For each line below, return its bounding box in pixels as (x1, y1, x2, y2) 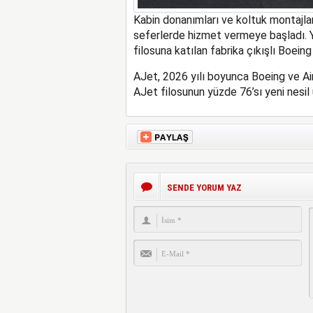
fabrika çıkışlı (210, 44, 278, 58)
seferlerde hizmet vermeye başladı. (133, 29, 310, 43)
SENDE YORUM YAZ (166, 182, 242, 194)
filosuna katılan (133, 44, 210, 58)
